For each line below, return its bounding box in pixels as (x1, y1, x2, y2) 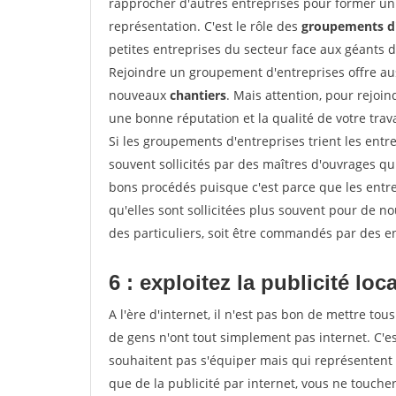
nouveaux (109, 87, 170, 103)
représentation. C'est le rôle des (109, 18, 301, 34)
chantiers (170, 87, 226, 103)
